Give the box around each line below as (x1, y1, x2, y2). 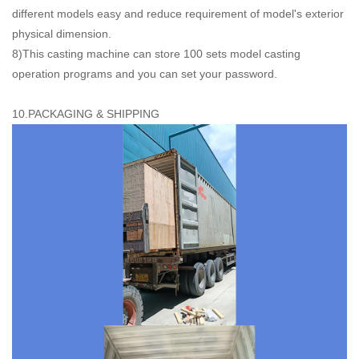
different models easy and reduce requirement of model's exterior (12, 7, 344, 21)
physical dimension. (12, 27, 111, 41)
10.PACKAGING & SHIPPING (12, 107, 159, 121)
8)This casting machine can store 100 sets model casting (12, 47, 301, 61)
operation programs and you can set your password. (12, 67, 277, 81)
